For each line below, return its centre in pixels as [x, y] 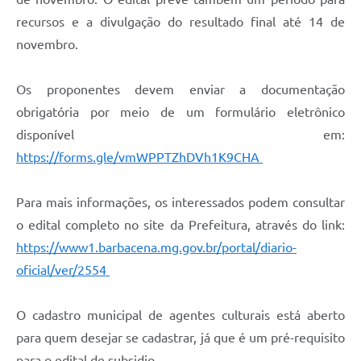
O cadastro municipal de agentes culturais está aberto [180, 315]
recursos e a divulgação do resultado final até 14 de [180, 22]
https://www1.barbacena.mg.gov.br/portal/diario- [156, 248]
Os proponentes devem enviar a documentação [180, 90]
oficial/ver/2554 [61, 270]
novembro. [47, 45]
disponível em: [180, 135]
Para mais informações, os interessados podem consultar [180, 203]
